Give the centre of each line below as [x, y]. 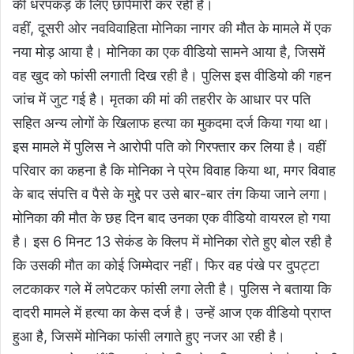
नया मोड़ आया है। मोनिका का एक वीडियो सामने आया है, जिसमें [169, 52]
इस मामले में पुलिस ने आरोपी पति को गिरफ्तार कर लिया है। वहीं [169, 147]
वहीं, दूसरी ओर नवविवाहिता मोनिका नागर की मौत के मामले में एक [172, 28]
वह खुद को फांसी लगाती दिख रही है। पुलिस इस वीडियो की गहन [172, 76]
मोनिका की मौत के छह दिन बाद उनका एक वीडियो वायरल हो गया [171, 218]
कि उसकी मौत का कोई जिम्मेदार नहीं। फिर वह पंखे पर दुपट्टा [166, 265]
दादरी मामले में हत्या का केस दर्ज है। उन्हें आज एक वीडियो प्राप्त [172, 313]
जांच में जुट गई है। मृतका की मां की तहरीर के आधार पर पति [162, 100]
